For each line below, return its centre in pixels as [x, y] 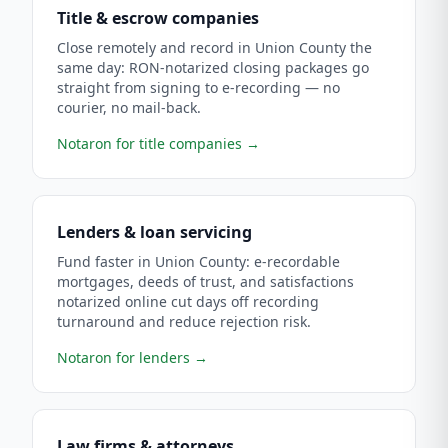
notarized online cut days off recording [188, 301]
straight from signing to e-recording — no [198, 87]
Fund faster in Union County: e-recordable [198, 261]
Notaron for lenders [123, 357]
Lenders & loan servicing [154, 232]
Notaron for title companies [149, 143]
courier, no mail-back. [129, 107]
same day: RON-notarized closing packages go [213, 67]
